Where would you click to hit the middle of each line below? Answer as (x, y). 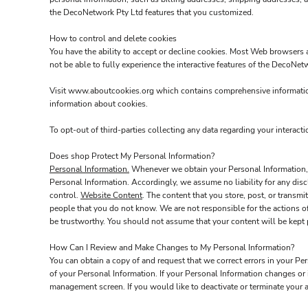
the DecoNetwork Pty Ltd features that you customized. (152, 12)
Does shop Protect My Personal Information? (132, 156)
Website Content (111, 195)
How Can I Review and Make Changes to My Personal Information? (172, 247)
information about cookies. (99, 104)
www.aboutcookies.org (111, 91)
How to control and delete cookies (113, 38)
